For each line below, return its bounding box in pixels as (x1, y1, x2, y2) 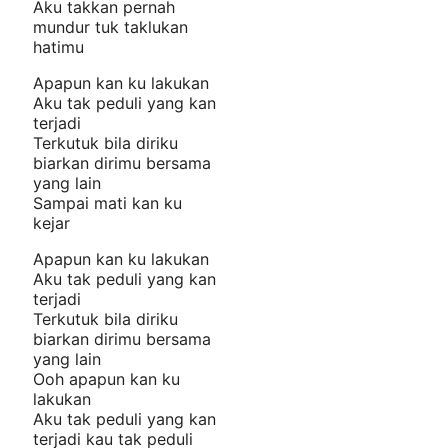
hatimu (33, 37, 84, 58)
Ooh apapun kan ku (33, 369, 180, 390)
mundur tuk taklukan (33, 17, 188, 38)
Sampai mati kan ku (33, 193, 182, 214)
